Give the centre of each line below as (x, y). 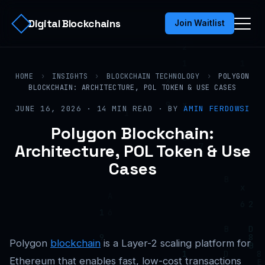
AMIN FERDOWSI (217, 109)
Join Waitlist (200, 23)
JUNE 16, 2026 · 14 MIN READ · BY (99, 109)
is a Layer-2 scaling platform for (176, 243)
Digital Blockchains (75, 23)
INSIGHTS (70, 76)
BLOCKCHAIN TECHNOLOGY (153, 76)
